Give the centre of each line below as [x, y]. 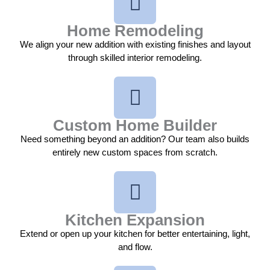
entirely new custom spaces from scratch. [135, 152]
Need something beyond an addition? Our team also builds [135, 139]
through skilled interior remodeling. [135, 58]
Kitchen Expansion [135, 220]
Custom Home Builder [135, 126]
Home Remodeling [135, 31]
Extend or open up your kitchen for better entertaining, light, [135, 234]
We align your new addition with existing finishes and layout [135, 45]
